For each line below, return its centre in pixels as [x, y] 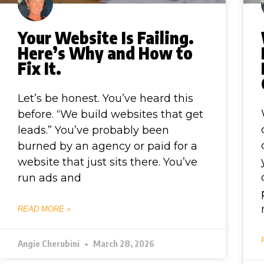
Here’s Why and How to [105, 53]
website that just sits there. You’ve [108, 162]
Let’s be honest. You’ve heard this [105, 99]
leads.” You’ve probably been [93, 131]
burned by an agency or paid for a [108, 146]
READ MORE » [44, 209]
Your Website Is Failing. [106, 38]
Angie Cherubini [49, 244]
